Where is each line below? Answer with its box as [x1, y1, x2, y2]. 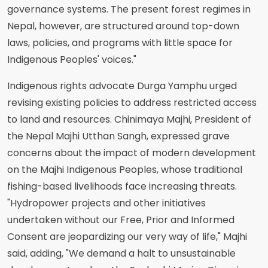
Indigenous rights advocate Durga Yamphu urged [7, 79, 237, 93]
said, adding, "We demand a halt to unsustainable [7, 246, 236, 260]
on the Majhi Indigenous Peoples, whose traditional [7, 163, 242, 176]
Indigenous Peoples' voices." [7, 53, 136, 66]
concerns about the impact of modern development [7, 146, 256, 160]
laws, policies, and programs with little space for [7, 36, 233, 50]
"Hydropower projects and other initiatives [7, 196, 206, 210]
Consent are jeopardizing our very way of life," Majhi [7, 230, 247, 243]
